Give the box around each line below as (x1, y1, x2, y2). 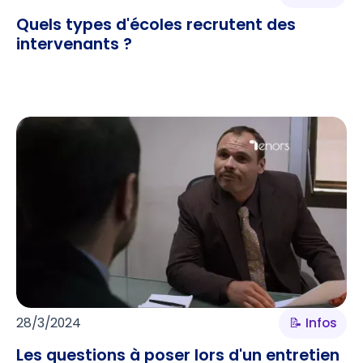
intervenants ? (15, 32, 132, 55)
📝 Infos (288, 314, 337, 333)
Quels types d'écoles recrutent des (15, 12, 296, 36)
